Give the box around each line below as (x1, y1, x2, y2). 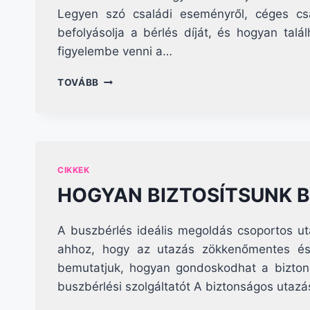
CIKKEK (57, 164, 90, 175)
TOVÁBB (57, 76, 100, 88)
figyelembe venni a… (57, 44, 172, 58)
